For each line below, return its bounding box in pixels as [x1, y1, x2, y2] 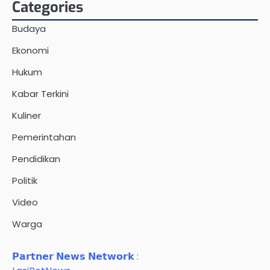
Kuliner [12, 109, 41, 122]
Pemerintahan [12, 131, 76, 144]
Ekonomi [12, 44, 49, 57]
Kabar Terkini [12, 87, 69, 101]
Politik [12, 174, 37, 187]
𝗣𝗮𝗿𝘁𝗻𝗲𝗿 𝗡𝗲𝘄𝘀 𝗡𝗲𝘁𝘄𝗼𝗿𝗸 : [12, 250, 139, 264]
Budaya [12, 22, 46, 36]
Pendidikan [12, 152, 60, 166]
